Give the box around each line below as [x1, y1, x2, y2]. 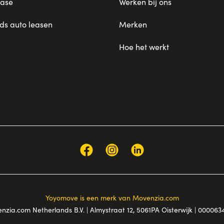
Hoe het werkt [119, 41, 169, 52]
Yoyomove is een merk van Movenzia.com [45, 193, 179, 202]
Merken [119, 18, 147, 29]
